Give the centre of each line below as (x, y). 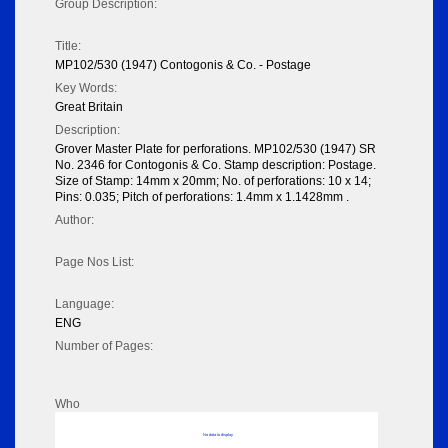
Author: (74, 220)
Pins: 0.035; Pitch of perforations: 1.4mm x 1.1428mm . (202, 197)
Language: (84, 304)
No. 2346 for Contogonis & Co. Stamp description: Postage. (215, 165)
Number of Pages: (104, 346)
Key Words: (86, 88)
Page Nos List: (94, 262)
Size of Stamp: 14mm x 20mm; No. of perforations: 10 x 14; (213, 181)
